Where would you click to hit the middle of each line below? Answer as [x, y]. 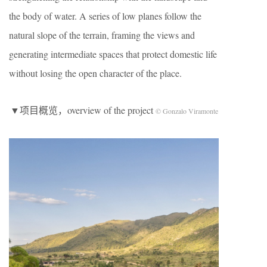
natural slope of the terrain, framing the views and [102, 35]
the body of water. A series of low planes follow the [105, 16]
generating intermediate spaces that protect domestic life [113, 54]
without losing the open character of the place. [95, 73]
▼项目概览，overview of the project [83, 110]
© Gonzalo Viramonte [187, 111]
